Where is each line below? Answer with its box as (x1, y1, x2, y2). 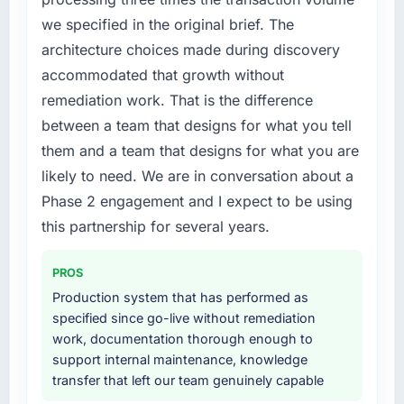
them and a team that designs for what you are (41, 141, 359, 160)
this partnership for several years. (41, 216, 270, 235)
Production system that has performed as (51, 289, 308, 305)
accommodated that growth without (41, 65, 284, 84)
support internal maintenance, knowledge (51, 351, 308, 367)
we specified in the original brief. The (41, 14, 294, 33)
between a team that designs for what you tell (41, 115, 352, 134)
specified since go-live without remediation (51, 309, 316, 326)
